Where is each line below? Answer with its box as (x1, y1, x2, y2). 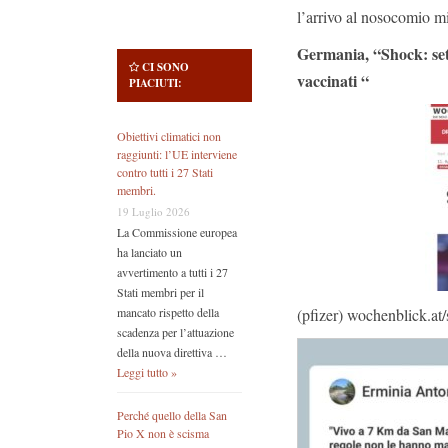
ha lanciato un (117, 244, 182, 261)
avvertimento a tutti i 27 (117, 264, 228, 281)
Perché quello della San (117, 407, 227, 424)
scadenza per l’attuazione (117, 324, 234, 341)
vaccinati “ (297, 69, 369, 92)
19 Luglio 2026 (117, 204, 190, 220)
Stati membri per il (117, 284, 204, 301)
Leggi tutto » (117, 364, 177, 381)
